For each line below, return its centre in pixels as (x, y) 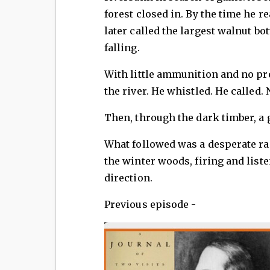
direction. (130, 178)
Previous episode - (152, 205)
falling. (122, 48)
